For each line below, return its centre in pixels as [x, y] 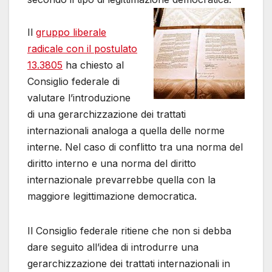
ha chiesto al [93, 65]
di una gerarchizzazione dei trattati [107, 114]
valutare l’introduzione [79, 98]
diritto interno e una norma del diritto [112, 164]
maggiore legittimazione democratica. [112, 196]
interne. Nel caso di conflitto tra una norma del [135, 147]
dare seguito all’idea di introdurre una [113, 247]
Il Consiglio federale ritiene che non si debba [129, 231]
